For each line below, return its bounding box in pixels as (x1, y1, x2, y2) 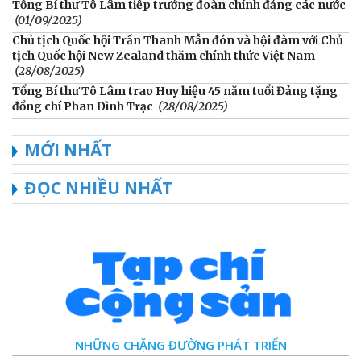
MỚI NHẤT (24, 139, 112, 162)
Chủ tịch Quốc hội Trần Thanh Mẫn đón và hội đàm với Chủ (12, 33, 343, 48)
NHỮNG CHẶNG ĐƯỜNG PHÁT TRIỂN (74, 337, 287, 354)
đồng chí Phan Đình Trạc (12, 99, 153, 114)
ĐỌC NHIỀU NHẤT (24, 176, 172, 200)
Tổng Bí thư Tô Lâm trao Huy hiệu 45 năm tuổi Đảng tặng (12, 84, 338, 99)
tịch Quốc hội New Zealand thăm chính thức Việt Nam (12, 48, 315, 64)
